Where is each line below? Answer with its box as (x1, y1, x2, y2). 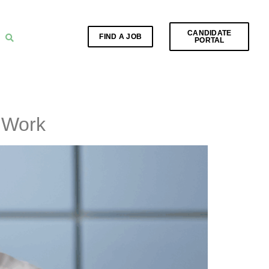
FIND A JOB (99, 32, 142, 41)
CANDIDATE (187, 29, 232, 37)
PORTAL (194, 36, 225, 44)
